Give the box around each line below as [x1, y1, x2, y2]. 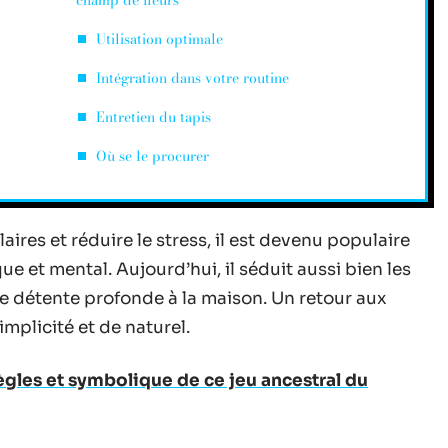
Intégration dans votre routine [96, 67, 289, 89]
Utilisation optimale [96, 28, 223, 50]
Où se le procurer [96, 145, 209, 167]
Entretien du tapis [96, 106, 211, 128]
